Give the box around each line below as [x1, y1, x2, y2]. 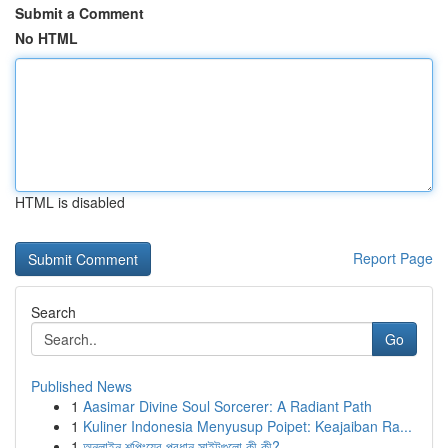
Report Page [353, 248, 433, 268]
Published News [31, 376, 132, 396]
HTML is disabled [15, 192, 125, 212]
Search [31, 302, 76, 322]
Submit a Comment [15, 3, 144, 23]
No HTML [15, 28, 78, 48]
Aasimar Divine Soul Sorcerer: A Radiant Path [83, 396, 372, 416]
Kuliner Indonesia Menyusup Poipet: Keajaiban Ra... [83, 416, 412, 436]
